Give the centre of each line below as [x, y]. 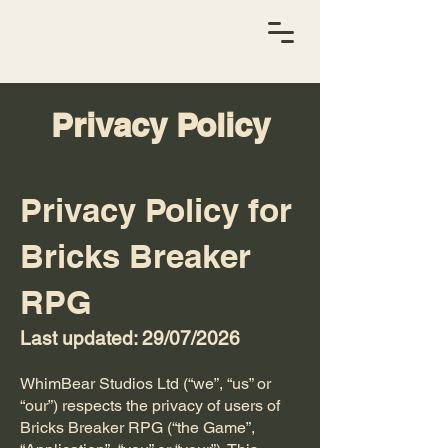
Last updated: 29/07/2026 [130, 338]
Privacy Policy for [156, 210]
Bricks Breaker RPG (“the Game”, [137, 427]
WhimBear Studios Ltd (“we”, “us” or [145, 383]
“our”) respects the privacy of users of [150, 405]
